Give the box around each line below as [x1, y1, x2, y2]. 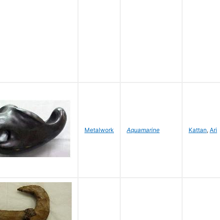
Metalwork [84, 126, 114, 134]
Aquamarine [127, 126, 160, 134]
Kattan [189, 126, 207, 134]
